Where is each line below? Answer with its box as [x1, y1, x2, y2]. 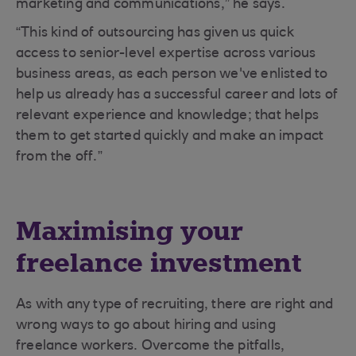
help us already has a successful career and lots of [16, 88, 339, 103]
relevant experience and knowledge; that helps [16, 109, 319, 123]
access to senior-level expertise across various [16, 47, 316, 61]
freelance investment [16, 246, 302, 280]
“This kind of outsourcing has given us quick [16, 26, 294, 41]
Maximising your [16, 215, 243, 248]
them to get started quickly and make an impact [16, 130, 324, 144]
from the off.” [16, 150, 103, 164]
